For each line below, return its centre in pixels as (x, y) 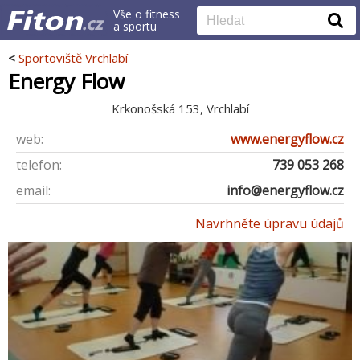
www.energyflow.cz (287, 139)
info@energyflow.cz (285, 190)
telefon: (39, 164)
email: (33, 190)
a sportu (135, 26)
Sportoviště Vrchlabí (73, 58)
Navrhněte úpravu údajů (270, 223)
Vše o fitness (146, 14)
